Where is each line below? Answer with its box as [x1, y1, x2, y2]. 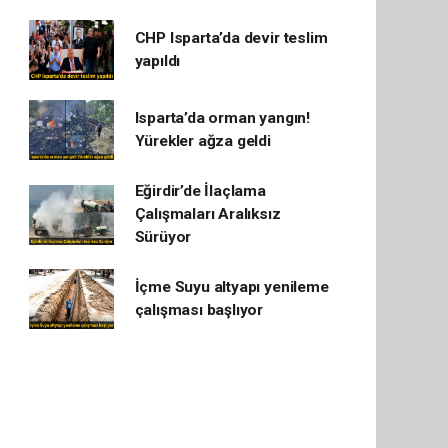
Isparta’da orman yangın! [134, 109, 310, 127]
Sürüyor [134, 228, 192, 246]
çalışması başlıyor [134, 301, 264, 319]
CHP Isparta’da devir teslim [134, 29, 328, 47]
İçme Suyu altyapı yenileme [134, 278, 329, 296]
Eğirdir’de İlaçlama [134, 182, 266, 200]
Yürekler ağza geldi [134, 132, 271, 150]
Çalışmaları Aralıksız [134, 205, 281, 223]
